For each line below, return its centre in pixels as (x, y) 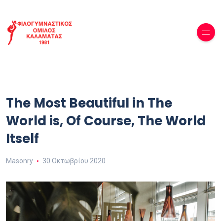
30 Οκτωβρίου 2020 (74, 161)
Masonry (19, 161)
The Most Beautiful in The (89, 103)
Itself (22, 139)
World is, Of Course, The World (106, 121)
